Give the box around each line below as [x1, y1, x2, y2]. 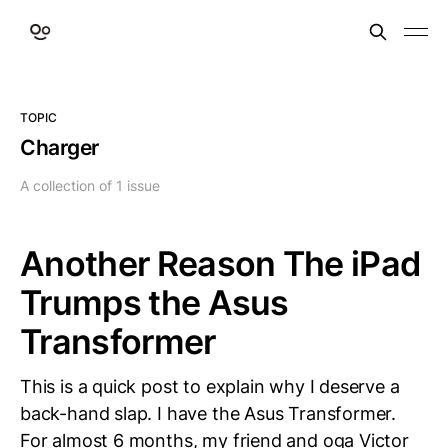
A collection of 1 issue [20, 177, 160, 194]
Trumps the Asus [20, 282, 289, 323]
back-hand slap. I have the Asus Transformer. [20, 403, 397, 424]
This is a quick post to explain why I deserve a [20, 376, 400, 397]
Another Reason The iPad [20, 243, 421, 284]
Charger [20, 135, 100, 160]
